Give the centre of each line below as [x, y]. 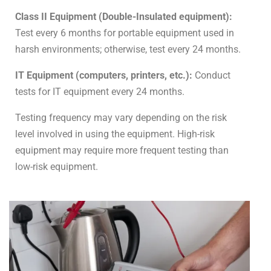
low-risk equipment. [57, 166]
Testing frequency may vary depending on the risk [121, 117]
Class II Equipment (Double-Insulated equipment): [124, 16]
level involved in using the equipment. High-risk [115, 134]
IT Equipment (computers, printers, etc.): [104, 75]
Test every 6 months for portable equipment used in [125, 33]
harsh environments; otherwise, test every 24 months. [129, 49]
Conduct [211, 75]
